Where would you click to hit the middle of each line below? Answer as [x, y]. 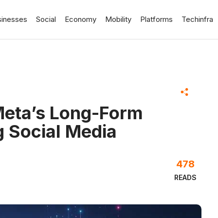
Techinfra [197, 19]
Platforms [156, 19]
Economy [81, 19]
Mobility [118, 19]
